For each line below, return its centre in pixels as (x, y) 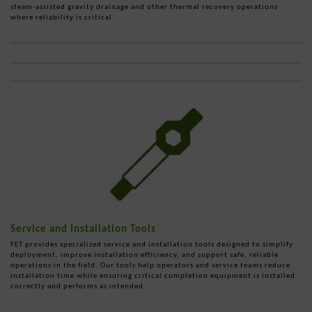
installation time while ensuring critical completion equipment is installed (153, 275)
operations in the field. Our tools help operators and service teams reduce (150, 265)
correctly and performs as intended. (78, 286)
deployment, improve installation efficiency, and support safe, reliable (145, 254)
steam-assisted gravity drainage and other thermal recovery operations (144, 6)
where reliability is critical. (63, 17)
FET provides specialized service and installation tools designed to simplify (152, 244)
